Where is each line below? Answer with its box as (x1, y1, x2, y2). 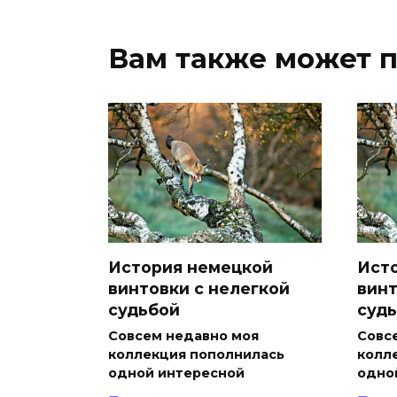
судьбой (108, 300, 180, 319)
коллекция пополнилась (108, 346, 284, 362)
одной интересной (108, 364, 245, 381)
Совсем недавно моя (108, 327, 259, 344)
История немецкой (108, 257, 273, 276)
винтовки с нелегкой (108, 278, 290, 298)
